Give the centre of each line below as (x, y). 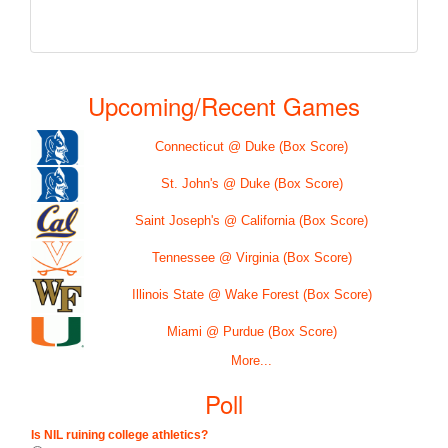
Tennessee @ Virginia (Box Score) (251, 257)
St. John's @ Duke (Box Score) (251, 183)
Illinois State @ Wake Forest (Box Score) (251, 294)
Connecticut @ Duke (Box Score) (251, 146)
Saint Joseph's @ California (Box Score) (251, 220)
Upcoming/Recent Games (224, 105)
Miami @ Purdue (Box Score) (251, 331)
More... (251, 360)
